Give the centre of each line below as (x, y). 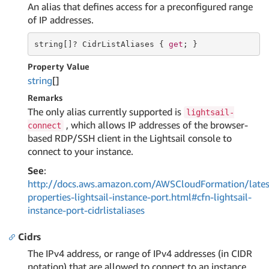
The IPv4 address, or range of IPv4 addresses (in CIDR (140, 253)
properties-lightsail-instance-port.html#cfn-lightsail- (140, 197)
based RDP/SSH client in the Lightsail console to (130, 138)
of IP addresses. (61, 20)
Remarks (45, 98)
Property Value (59, 66)
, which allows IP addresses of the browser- (156, 125)
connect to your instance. (80, 151)
